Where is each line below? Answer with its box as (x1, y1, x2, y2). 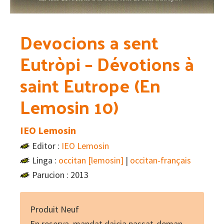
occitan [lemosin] (58, 154, 123, 166)
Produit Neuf (30, 203, 79, 215)
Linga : (32, 154, 58, 166)
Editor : (32, 140, 61, 152)
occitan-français (130, 154, 191, 166)
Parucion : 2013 (32, 169, 88, 181)
